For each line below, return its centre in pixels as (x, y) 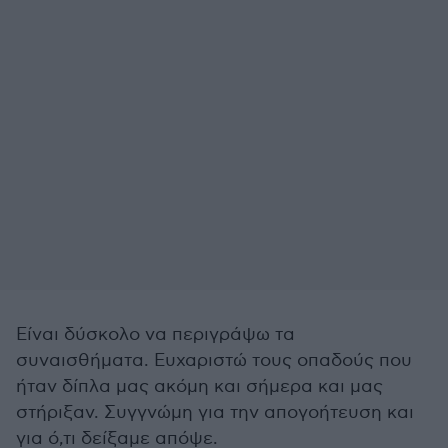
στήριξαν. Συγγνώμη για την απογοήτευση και (215, 412)
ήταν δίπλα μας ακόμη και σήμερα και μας (199, 386)
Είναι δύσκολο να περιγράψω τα (155, 334)
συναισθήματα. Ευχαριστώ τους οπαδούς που (214, 360)
